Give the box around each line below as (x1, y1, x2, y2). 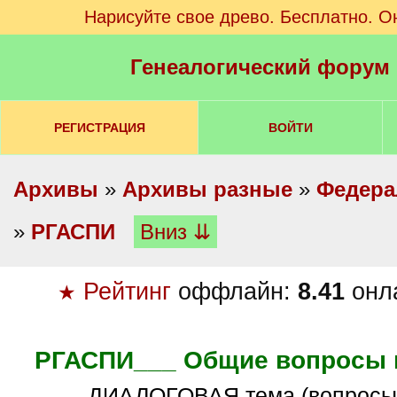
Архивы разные (122, 177, 292, 201)
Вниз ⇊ (140, 220, 211, 244)
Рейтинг (82, 278, 171, 305)
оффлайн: (170, 278, 298, 305)
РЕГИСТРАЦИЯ (53, 121, 145, 135)
